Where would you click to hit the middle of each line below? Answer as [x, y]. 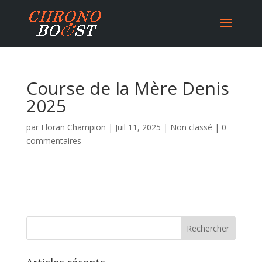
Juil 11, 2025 [138, 127]
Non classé [191, 127]
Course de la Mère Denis [127, 88]
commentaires [54, 141]
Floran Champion [73, 127]
